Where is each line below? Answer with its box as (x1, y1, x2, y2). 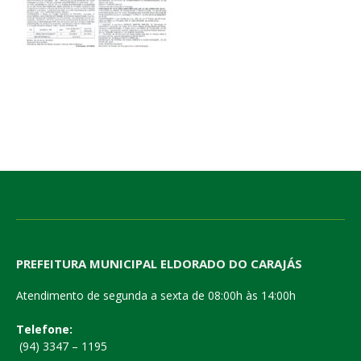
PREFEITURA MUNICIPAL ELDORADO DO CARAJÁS (16, 255, 302, 272)
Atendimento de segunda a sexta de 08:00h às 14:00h (16, 288, 296, 303)
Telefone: (16, 322, 73, 337)
